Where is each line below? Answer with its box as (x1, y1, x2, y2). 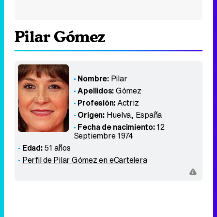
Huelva (106, 109, 131, 121)
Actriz (117, 97, 139, 108)
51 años (42, 142, 71, 154)
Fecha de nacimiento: (77, 121, 155, 133)
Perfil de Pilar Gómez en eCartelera (22, 154, 147, 166)
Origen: (77, 109, 105, 121)
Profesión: (77, 97, 117, 108)
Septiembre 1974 (73, 130, 134, 141)
